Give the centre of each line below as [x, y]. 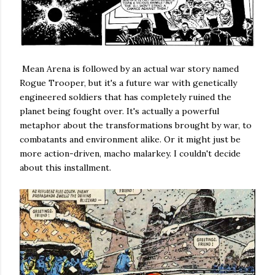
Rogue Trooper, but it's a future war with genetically [128, 83]
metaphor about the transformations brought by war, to [136, 126]
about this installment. [65, 168]
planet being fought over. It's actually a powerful [119, 111]
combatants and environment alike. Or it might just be [130, 140]
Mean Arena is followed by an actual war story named [129, 69]
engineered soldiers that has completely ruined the [126, 97]
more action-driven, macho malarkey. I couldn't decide [130, 154]
